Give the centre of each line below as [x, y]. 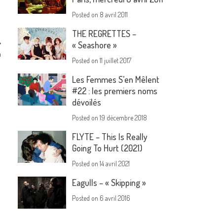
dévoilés [87, 102]
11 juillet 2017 [116, 61]
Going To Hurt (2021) [108, 148]
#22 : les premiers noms [115, 91]
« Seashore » [95, 45]
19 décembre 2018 [124, 118]
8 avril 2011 [114, 15]
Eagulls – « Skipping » [109, 183]
